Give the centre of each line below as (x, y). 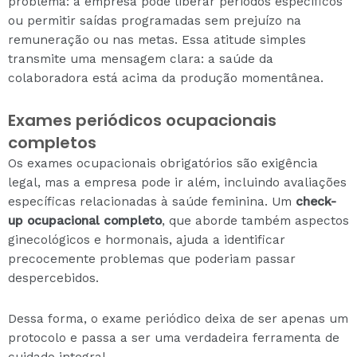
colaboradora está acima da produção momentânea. (166, 78)
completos (52, 143)
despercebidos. (53, 279)
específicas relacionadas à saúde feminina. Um (152, 202)
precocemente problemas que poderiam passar (152, 259)
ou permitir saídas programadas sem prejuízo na (155, 21)
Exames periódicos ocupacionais (142, 121)
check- (316, 202)
